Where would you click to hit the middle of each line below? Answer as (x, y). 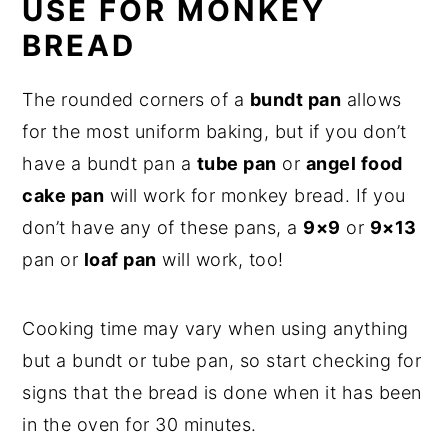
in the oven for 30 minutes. (139, 424)
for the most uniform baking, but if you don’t (214, 131)
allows (371, 99)
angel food (354, 163)
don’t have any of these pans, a (163, 227)
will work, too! (220, 259)
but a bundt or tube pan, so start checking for (222, 360)
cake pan (63, 195)
